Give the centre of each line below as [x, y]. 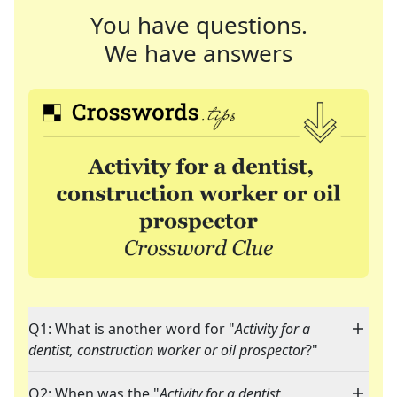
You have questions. [198, 25]
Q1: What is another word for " [132, 329]
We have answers [198, 53]
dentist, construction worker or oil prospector [167, 350]
